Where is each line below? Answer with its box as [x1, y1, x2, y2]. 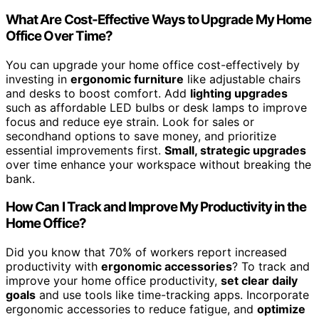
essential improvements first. [6, 142, 164, 157]
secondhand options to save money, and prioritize [6, 128, 276, 143]
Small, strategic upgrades [164, 142, 306, 157]
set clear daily [221, 273, 298, 288]
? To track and [232, 259, 310, 273]
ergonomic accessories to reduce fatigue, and [6, 302, 257, 316]
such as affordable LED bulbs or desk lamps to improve [6, 100, 307, 115]
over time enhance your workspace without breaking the [6, 157, 311, 172]
